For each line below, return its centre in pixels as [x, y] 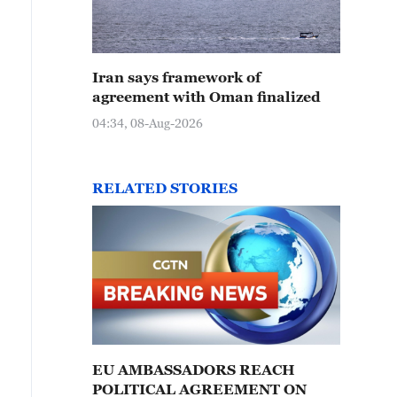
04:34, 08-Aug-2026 [148, 123]
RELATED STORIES [165, 188]
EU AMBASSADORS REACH [194, 370]
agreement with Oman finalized [206, 97]
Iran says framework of [176, 77]
